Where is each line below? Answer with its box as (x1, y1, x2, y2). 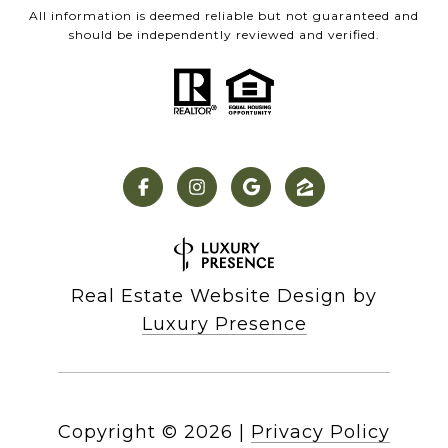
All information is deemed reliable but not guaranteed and (29, 7, 419, 23)
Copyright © (58, 421, 178, 444)
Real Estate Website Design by (71, 285, 377, 308)
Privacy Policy (251, 421, 390, 444)
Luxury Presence (141, 313, 307, 336)
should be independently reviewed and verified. (68, 26, 380, 42)
